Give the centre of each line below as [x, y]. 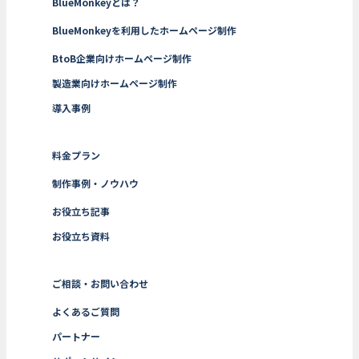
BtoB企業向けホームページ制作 [122, 58]
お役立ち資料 [81, 236]
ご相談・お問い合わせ [101, 284]
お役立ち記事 [81, 212]
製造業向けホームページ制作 [115, 83]
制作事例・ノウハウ [96, 184]
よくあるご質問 [86, 312]
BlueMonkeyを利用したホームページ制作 [145, 30]
